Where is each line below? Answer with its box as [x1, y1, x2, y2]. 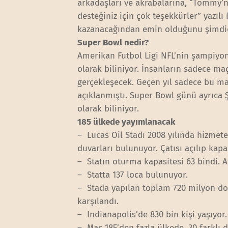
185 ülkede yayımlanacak [77, 116, 176, 127]
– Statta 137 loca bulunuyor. [77, 169, 188, 180]
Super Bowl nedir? [77, 37, 149, 48]
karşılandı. [77, 195, 119, 207]
